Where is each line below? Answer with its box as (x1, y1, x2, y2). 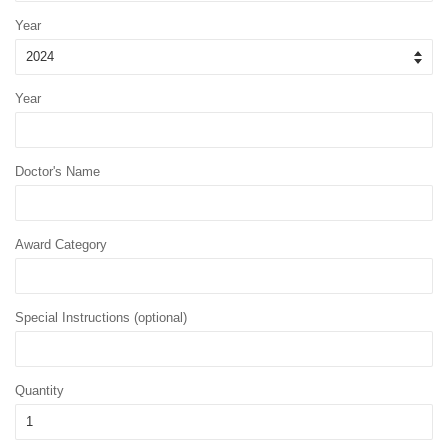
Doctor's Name (15, 164, 100, 180)
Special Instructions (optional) (15, 310, 187, 326)
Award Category (15, 237, 107, 253)
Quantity (15, 383, 64, 399)
